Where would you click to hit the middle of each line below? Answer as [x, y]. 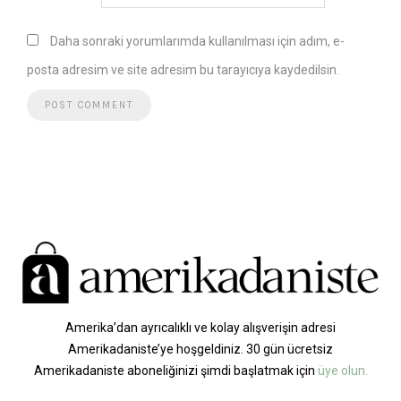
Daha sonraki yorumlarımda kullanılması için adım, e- [197, 41]
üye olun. [342, 370]
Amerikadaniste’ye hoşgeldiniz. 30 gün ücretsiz [200, 349]
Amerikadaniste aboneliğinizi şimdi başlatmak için [175, 370]
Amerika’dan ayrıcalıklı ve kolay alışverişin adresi [200, 327]
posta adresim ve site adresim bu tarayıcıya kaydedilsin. [183, 69]
